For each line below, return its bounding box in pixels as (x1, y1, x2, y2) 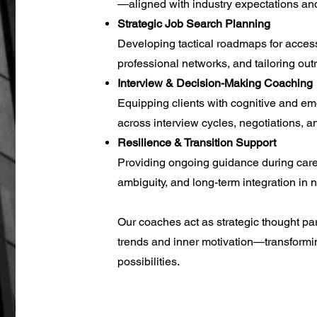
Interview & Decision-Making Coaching (117, 76, 313, 90)
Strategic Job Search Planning (117, 17, 270, 30)
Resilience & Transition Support (117, 136, 276, 149)
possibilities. (117, 255, 180, 268)
